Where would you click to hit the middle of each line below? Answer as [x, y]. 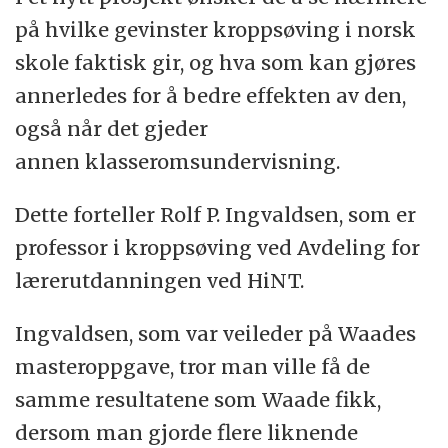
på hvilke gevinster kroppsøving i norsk [216, 30]
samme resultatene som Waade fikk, [198, 400]
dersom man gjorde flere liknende [187, 433]
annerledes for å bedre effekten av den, [211, 96]
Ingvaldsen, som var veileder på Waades [216, 334]
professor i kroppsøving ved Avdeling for [218, 248]
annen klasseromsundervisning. [178, 162]
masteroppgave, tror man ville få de [193, 367]
